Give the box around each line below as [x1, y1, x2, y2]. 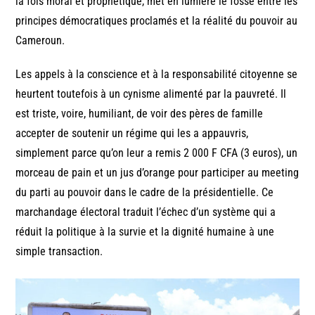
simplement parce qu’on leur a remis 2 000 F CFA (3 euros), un [15, 146, 298, 160]
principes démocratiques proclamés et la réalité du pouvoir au [15, 13, 298, 27]
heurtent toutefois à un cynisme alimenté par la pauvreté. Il [15, 86, 287, 101]
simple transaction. [15, 244, 103, 258]
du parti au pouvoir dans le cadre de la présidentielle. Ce [15, 185, 274, 199]
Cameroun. [15, 33, 65, 47]
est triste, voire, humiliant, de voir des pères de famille [15, 106, 264, 120]
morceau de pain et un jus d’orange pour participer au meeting [15, 165, 300, 179]
